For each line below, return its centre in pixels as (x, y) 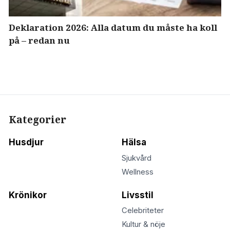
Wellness (137, 172)
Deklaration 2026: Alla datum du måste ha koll (113, 27)
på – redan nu (39, 40)
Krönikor (28, 195)
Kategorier (37, 120)
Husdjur (26, 142)
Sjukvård (136, 158)
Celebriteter (142, 211)
